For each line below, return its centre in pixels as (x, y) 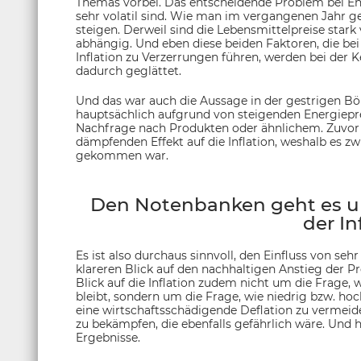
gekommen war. (122, 156)
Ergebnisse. (108, 338)
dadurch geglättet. (129, 71)
